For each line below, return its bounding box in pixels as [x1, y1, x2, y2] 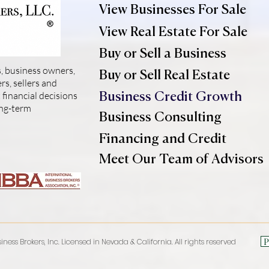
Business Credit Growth [99, 91, 242, 104]
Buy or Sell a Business [99, 47, 226, 61]
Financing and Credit [99, 133, 226, 146]
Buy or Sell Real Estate [99, 69, 230, 82]
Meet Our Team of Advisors [99, 153, 264, 166]
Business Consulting [99, 111, 222, 124]
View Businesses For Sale [99, 4, 246, 17]
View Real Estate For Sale [99, 26, 247, 39]
